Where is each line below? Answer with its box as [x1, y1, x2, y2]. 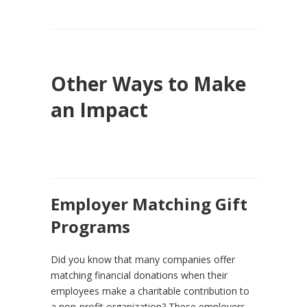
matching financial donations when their [51, 268, 228, 282]
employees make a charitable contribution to [51, 284, 249, 297]
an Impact [51, 96, 148, 123]
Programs [51, 214, 130, 238]
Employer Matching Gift [51, 192, 247, 215]
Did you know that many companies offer [51, 252, 235, 266]
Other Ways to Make [51, 70, 246, 97]
